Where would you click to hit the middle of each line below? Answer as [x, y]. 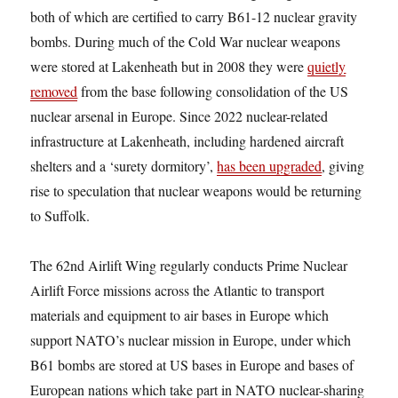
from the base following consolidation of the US [213, 91]
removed [54, 91]
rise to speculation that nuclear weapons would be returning [196, 190]
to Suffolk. [60, 215]
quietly [327, 66]
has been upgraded [270, 165]
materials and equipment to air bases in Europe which [180, 314]
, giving [343, 165]
